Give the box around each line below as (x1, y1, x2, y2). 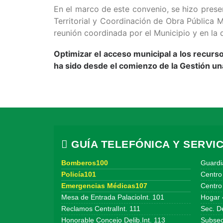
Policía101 (61, 171, 96, 178)
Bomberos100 (61, 159, 108, 167)
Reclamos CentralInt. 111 (61, 205, 140, 213)
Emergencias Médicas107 (61, 182, 147, 190)
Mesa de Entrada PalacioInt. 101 (61, 194, 164, 201)
